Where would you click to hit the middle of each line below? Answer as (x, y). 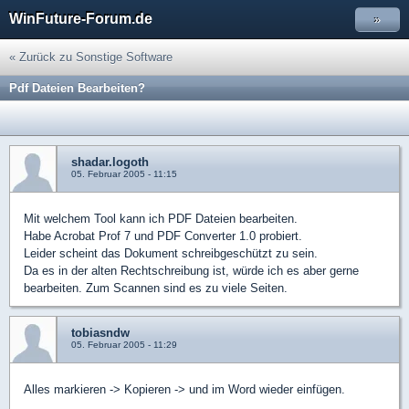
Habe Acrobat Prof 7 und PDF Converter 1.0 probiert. (163, 236)
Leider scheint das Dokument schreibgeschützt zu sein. (171, 253)
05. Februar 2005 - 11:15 (124, 174)
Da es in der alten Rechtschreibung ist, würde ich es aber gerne (191, 271)
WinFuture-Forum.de (81, 19)
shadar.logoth (110, 162)
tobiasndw (100, 333)
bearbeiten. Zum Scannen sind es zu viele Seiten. (156, 288)
